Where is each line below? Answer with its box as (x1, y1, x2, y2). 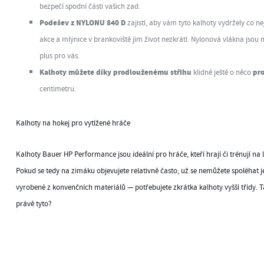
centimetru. (39, 84, 76, 94)
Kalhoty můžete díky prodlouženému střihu (39, 67, 192, 79)
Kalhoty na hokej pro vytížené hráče (15, 118, 130, 128)
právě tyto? (15, 199, 52, 209)
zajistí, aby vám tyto (127, 18, 193, 28)
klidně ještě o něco (191, 68, 253, 78)
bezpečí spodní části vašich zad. (39, 2, 140, 12)
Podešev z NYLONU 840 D (39, 18, 127, 29)
